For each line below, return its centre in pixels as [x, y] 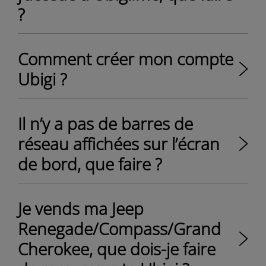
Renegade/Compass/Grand [119, 229]
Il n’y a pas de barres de [105, 123]
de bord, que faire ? [90, 164]
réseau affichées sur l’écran [119, 144]
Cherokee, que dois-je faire [117, 249]
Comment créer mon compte [126, 59]
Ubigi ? [42, 79]
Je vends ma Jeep [81, 208]
